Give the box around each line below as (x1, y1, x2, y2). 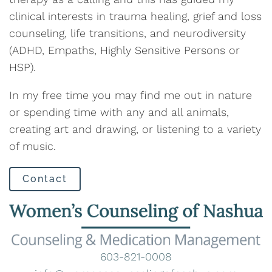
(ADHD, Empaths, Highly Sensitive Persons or (9, 44, 240, 57)
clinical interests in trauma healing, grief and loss (9, 10, 262, 23)
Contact (22, 173, 67, 185)
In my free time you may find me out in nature (9, 89, 252, 102)
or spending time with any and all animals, (9, 106, 229, 119)
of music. (9, 140, 56, 153)
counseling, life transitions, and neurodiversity (9, 27, 246, 40)
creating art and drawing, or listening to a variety (9, 123, 261, 136)
